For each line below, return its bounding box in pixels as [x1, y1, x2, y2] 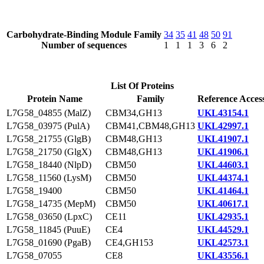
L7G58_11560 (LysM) [6, 173, 91, 183]
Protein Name [27, 94, 82, 104]
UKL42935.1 [197, 212, 249, 222]
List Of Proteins [111, 81, 174, 91]
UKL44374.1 [197, 173, 249, 183]
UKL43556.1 [197, 250, 249, 260]
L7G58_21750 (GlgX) [6, 147, 91, 157]
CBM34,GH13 [105, 108, 162, 118]
